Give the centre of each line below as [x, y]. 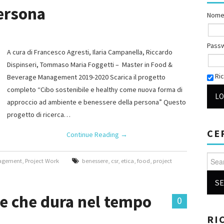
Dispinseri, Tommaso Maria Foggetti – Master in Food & [90, 64]
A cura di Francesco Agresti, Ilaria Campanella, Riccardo [90, 52]
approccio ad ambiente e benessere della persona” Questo [96, 102]
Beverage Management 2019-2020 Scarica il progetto [86, 77]
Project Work [42, 161]
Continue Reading [93, 134]
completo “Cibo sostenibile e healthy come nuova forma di [95, 89]
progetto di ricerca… [39, 114]
